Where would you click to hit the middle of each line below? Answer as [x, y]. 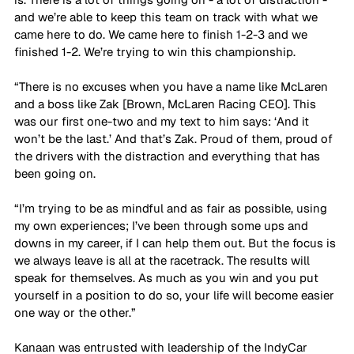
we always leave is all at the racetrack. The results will [164, 261]
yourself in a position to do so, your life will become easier [176, 296]
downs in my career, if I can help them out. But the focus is [177, 243]
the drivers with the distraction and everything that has [169, 156]
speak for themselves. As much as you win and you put [168, 278]
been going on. [55, 174]
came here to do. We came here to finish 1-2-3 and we [162, 35]
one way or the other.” [75, 313]
